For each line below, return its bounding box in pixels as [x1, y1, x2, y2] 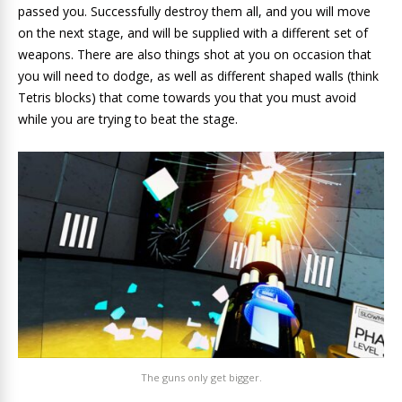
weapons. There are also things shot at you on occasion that [18, 46, 371, 64]
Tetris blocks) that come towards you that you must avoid [18, 89, 356, 107]
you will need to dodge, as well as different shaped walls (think [18, 67, 379, 85]
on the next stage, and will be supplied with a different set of [18, 24, 368, 42]
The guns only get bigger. [140, 370, 262, 384]
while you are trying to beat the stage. [18, 110, 238, 128]
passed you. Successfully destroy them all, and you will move [18, 3, 371, 21]
